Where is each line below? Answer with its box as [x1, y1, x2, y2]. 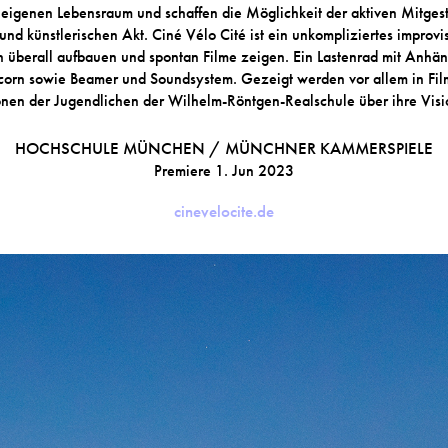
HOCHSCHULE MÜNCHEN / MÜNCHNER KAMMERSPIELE [15, 138, 433, 159]
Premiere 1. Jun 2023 [154, 161, 294, 180]
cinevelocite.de [174, 201, 274, 222]
